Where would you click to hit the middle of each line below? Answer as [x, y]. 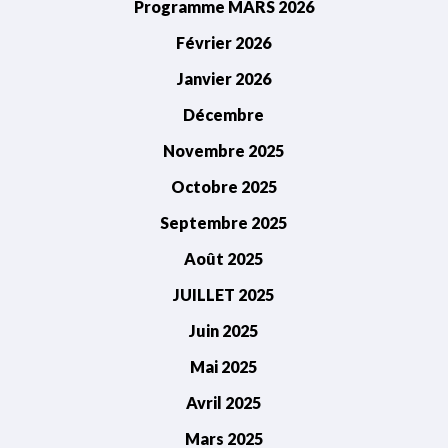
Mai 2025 [224, 366]
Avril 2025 [224, 402]
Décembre [224, 114]
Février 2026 [224, 42]
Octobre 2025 [223, 186]
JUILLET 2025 [224, 294]
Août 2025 [224, 258]
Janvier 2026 [223, 78]
